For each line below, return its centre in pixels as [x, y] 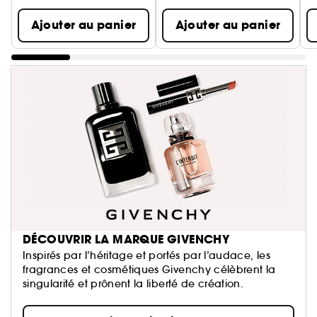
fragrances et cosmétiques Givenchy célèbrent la [149, 269]
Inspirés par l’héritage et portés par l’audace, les [146, 255]
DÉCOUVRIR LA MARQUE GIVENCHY [126, 239]
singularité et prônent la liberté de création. [133, 283]
